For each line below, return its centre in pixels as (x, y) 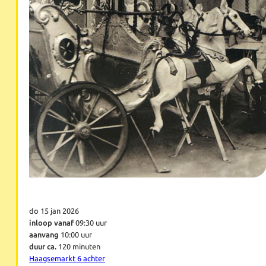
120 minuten (79, 247)
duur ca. (43, 247)
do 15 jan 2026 (54, 211)
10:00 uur (76, 235)
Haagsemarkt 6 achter (67, 259)
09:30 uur (91, 223)
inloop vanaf (52, 223)
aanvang (44, 235)
